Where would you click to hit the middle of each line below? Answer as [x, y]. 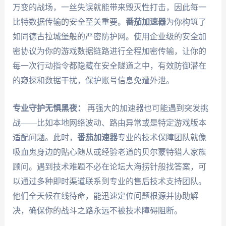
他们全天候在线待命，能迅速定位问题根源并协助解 [105, 196]
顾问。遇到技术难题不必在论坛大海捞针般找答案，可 [109, 166]
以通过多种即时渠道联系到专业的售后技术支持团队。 [109, 181]
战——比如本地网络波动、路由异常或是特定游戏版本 [109, 123]
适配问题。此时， [45, 137]
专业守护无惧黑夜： [49, 108]
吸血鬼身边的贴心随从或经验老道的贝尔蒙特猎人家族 [109, 152]
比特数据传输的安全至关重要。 [69, 22]
